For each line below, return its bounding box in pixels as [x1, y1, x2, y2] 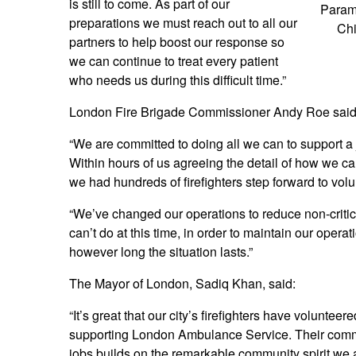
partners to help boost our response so [69, 33, 284, 52]
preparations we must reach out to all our [69, 14, 297, 33]
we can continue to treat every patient [69, 52, 278, 71]
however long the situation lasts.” [69, 242, 253, 261]
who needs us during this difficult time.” [69, 71, 286, 90]
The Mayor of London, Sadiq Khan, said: [69, 274, 296, 293]
